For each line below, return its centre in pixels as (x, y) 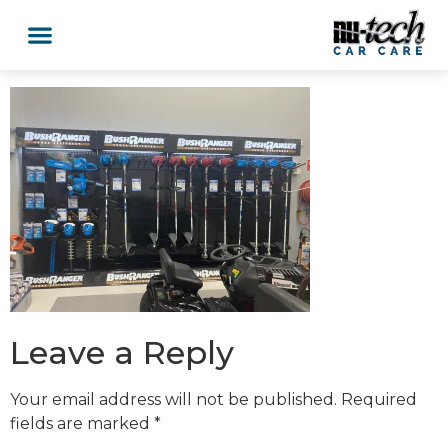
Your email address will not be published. (173, 399)
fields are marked (82, 423)
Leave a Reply (122, 352)
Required (379, 399)
